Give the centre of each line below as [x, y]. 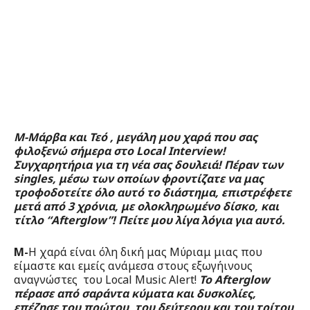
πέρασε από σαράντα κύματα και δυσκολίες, [135, 294]
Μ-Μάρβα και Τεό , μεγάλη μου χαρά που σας [136, 137]
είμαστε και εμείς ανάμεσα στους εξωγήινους [133, 266]
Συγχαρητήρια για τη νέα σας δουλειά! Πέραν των [148, 165]
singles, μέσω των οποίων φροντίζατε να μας [139, 179]
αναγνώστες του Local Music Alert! [107, 280]
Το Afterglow [235, 280]
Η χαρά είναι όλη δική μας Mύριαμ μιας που [145, 252]
